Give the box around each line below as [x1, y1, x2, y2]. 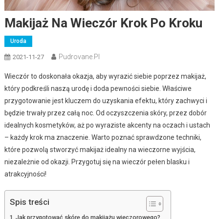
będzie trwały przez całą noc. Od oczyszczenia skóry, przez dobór [4, 109, 207, 117]
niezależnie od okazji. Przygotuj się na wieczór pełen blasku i [4, 157, 190, 166]
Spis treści [9, 197, 49, 207]
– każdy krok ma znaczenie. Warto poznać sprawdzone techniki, [4, 133, 201, 141]
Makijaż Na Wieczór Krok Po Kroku [4, 15, 202, 30]
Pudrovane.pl [58, 52, 100, 61]
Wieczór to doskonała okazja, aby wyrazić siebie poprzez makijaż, [4, 72, 206, 80]
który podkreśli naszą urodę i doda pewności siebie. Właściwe [4, 84, 192, 92]
